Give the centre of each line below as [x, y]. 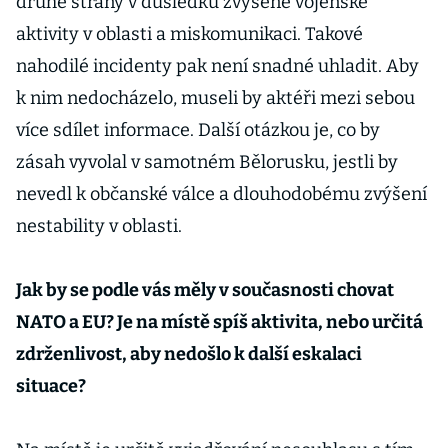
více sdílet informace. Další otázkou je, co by [198, 130]
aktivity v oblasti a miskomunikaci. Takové [189, 34]
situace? [51, 386]
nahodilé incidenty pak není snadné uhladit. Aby [217, 66]
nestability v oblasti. [99, 226]
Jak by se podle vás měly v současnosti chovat [205, 290]
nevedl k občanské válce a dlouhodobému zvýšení [221, 194]
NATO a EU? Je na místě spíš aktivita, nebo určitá [219, 322]
